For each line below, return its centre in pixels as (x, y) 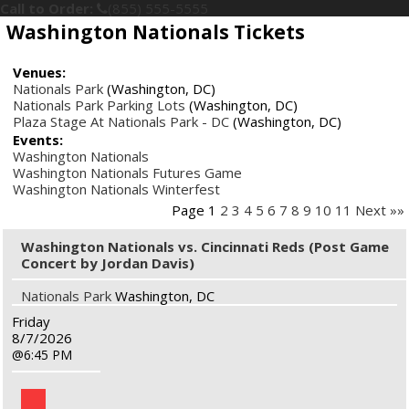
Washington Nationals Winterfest (116, 189)
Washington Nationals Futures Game (127, 173)
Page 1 (196, 210)
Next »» (380, 210)
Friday (31, 321)
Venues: (39, 72)
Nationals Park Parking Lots (99, 105)
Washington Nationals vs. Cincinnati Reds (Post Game (205, 246)
